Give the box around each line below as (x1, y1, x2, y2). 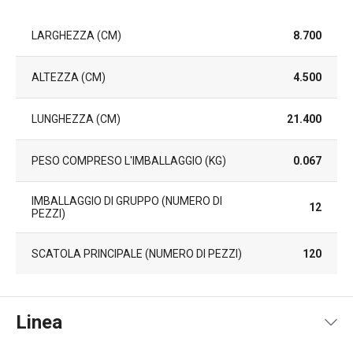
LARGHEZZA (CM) (32, 28, 121, 42)
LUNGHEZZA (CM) (32, 112, 121, 125)
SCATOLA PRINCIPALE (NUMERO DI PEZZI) (32, 247, 242, 260)
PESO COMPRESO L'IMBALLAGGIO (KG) (32, 154, 226, 167)
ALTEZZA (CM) (32, 70, 106, 84)
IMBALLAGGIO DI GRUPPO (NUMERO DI (32, 194, 222, 207)
